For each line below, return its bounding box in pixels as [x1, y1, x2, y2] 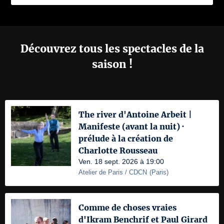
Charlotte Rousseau [78, 145, 157, 156]
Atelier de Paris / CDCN [78, 168, 147, 176]
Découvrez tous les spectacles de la [20, 42, 204, 56]
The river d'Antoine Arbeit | [78, 109, 192, 120]
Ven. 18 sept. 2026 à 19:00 [78, 157, 164, 166]
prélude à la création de [78, 133, 173, 144]
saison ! [91, 57, 132, 71]
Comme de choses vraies [78, 202, 176, 213]
